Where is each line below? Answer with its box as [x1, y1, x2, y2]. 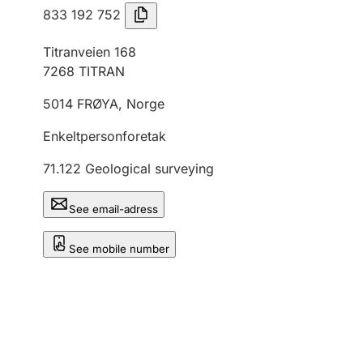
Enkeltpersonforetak [43, 128, 166, 144]
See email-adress [69, 203, 158, 216]
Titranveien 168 [43, 44, 136, 60]
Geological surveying [85, 160, 214, 177]
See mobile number [69, 242, 169, 255]
